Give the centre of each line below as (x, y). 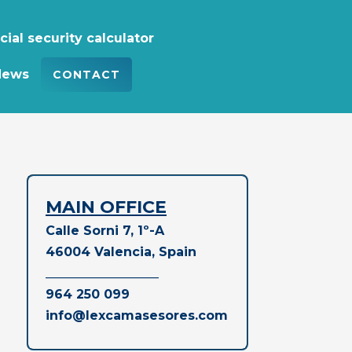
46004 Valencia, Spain (123, 252)
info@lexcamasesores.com (137, 315)
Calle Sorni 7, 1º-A (105, 231)
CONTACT (87, 75)
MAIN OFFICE (106, 207)
